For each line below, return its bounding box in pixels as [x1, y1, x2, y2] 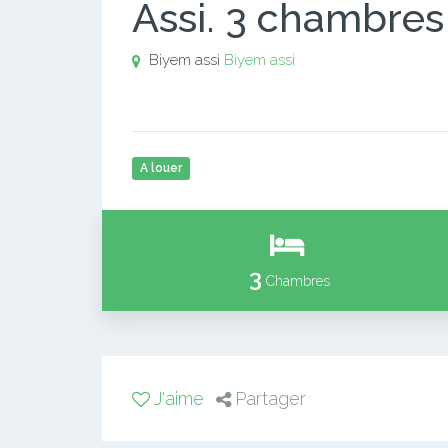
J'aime [154, 388, 204, 409]
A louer [140, 161, 182, 175]
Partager [235, 388, 306, 409]
